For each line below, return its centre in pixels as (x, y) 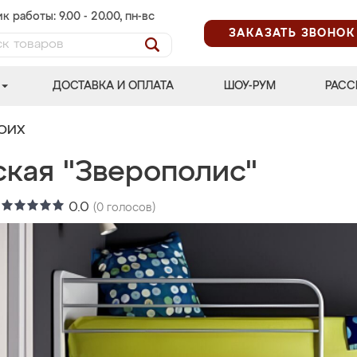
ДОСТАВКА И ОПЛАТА (114, 86)
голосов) (129, 208)
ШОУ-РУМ (249, 86)
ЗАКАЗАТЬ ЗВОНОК (292, 33)
